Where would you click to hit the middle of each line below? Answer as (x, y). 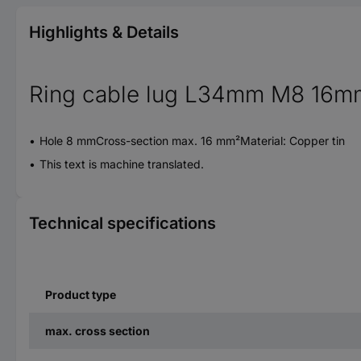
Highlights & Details (104, 32)
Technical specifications (122, 223)
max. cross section (98, 330)
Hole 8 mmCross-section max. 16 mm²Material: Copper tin (192, 140)
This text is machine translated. (122, 164)
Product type (81, 294)
